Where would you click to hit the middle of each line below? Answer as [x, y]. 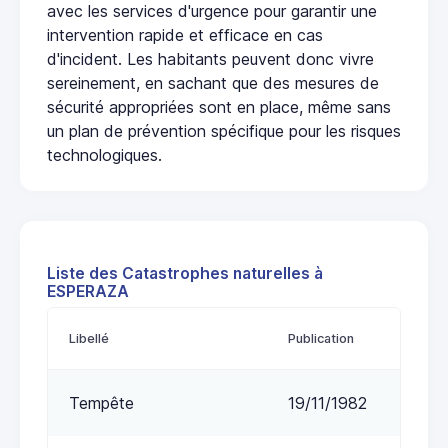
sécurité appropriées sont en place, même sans [219, 107]
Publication [321, 339]
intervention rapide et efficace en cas [185, 35]
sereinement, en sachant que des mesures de [213, 83]
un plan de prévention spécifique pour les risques [224, 131]
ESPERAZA [88, 292]
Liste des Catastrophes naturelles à [185, 274]
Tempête [101, 403]
